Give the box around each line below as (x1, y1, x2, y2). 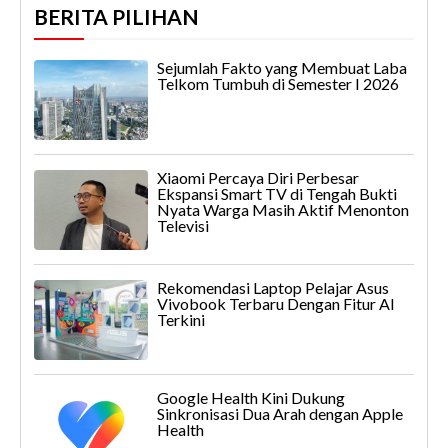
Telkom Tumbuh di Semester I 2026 (157, 74, 399, 94)
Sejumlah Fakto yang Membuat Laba (157, 58, 407, 78)
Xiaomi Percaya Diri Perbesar (157, 168, 359, 188)
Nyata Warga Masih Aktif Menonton (157, 200, 409, 220)
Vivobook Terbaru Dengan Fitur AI (157, 293, 395, 313)
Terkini (157, 309, 205, 329)
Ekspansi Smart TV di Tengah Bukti (157, 184, 397, 204)
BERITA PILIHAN (34, 4, 199, 30)
